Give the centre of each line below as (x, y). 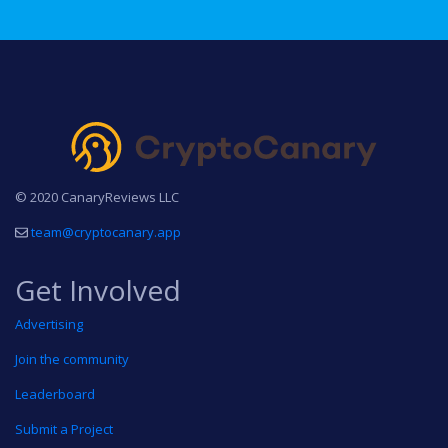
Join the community (72, 359)
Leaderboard (55, 394)
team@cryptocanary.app (106, 232)
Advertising (49, 324)
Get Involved (98, 290)
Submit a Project (64, 429)
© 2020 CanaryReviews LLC (97, 197)
